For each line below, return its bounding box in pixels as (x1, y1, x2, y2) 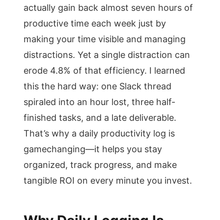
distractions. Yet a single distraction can (24, 50, 190, 60)
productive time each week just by (24, 18, 166, 28)
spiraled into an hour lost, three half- (24, 97, 175, 107)
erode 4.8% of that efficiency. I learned (24, 65, 185, 76)
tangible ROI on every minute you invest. (24, 175, 192, 186)
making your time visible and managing (24, 34, 186, 44)
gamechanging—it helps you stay (24, 144, 162, 154)
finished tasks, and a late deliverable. (24, 112, 176, 123)
